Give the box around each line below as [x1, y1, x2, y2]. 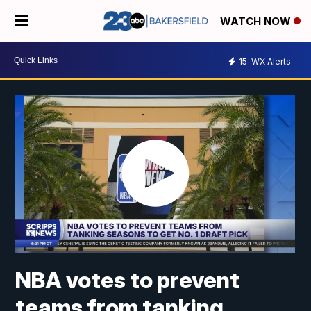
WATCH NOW [220, 15, 294, 28]
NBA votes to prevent [15, 267, 240, 294]
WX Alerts [249, 56, 291, 67]
